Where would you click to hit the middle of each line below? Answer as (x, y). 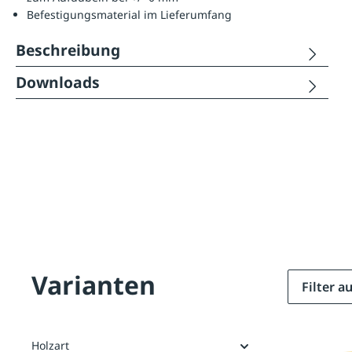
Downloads (58, 82)
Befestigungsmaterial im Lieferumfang (129, 15)
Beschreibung (68, 50)
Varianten (93, 285)
